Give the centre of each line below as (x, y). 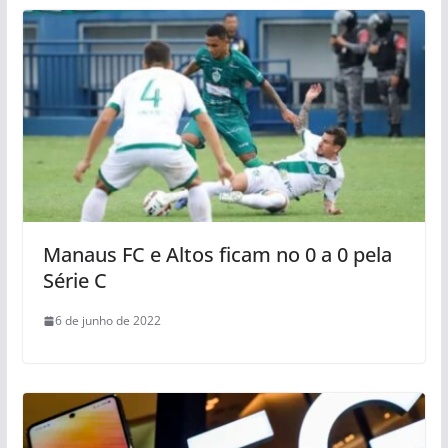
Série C (74, 281)
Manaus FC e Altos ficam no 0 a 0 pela (217, 255)
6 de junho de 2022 (107, 321)
